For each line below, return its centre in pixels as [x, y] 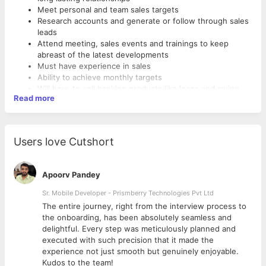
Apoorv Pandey [71, 175]
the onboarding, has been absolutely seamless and [137, 217]
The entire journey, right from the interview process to [144, 206]
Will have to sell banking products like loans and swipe [138, 88]
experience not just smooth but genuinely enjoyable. [140, 251]
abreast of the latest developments [103, 55]
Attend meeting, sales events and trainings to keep [133, 43]
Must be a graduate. [75, 122]
